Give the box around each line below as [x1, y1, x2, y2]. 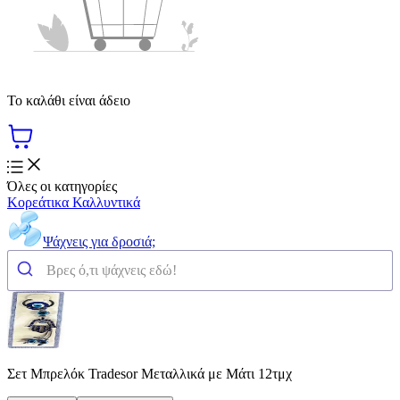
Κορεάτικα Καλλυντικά [7, 194, 140, 210]
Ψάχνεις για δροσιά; [43, 233, 155, 249]
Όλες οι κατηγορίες [7, 178, 117, 194]
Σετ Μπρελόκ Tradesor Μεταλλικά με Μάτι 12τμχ [7, 365, 292, 381]
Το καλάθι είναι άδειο [7, 92, 130, 108]
